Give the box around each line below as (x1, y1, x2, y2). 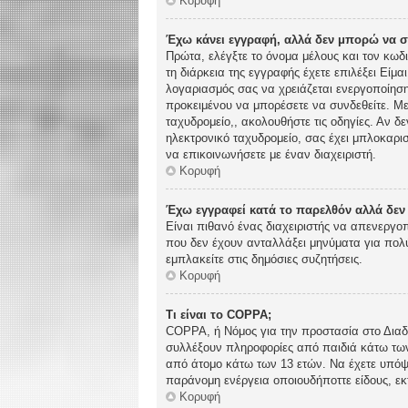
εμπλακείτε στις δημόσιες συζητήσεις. (166, 252, 362, 267)
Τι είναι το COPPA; (166, 308, 271, 322)
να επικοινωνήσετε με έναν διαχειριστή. (166, 147, 376, 161)
